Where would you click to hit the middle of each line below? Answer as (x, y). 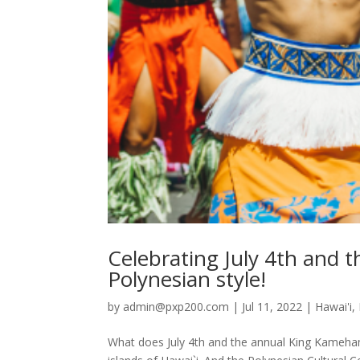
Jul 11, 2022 (272, 307)
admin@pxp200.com (176, 307)
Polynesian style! (187, 279)
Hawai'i (334, 307)
